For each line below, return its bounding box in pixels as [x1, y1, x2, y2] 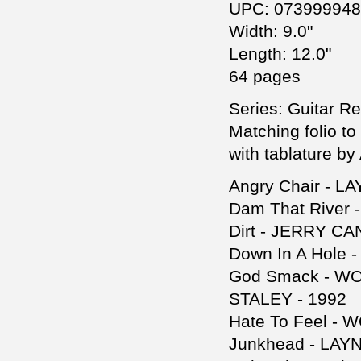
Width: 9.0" [229, 22, 313, 41]
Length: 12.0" [229, 44, 331, 64]
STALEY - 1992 [229, 289, 346, 309]
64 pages [229, 67, 301, 86]
